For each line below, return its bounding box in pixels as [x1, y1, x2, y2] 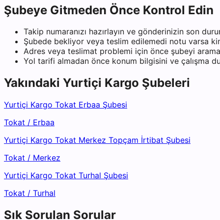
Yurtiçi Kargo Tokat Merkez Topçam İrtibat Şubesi [4, 135, 191, 145]
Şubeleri [139, 76, 190, 90]
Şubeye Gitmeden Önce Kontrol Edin [4, 2, 214, 17]
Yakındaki [4, 76, 63, 90]
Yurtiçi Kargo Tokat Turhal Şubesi [4, 170, 128, 181]
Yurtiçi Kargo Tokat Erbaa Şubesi [4, 100, 127, 110]
